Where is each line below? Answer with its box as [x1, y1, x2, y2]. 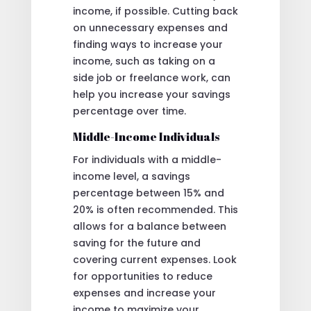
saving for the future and [72, 235, 201, 250]
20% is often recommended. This [72, 202, 238, 217]
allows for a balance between [72, 219, 226, 233]
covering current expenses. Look [72, 252, 237, 267]
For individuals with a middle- [72, 152, 221, 167]
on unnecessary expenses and [72, 20, 228, 35]
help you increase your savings [72, 87, 230, 101]
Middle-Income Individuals [72, 128, 219, 144]
